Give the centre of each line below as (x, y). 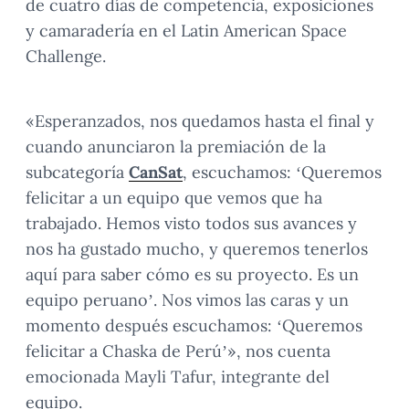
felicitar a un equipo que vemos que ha (174, 198)
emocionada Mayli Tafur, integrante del (178, 377)
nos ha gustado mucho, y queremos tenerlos (197, 249)
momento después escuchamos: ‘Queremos (194, 325)
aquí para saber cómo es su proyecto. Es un (192, 274)
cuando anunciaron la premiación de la (176, 147)
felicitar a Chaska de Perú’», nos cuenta (178, 351)
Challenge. (66, 56)
